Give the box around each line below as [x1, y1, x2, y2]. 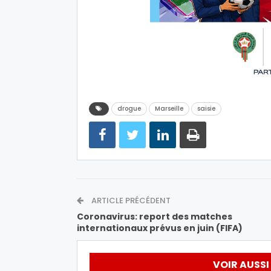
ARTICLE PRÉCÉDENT [90, 194, 171, 206]
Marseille [155, 103, 183, 113]
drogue [117, 103, 141, 113]
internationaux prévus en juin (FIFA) [77, 221, 243, 234]
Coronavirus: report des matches [77, 210, 232, 223]
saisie [197, 103, 215, 113]
